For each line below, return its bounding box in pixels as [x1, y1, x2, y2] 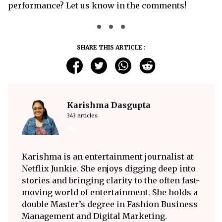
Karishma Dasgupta [67, 100, 151, 110]
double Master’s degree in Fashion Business [22, 199, 198, 209]
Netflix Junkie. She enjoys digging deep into [22, 163, 196, 173]
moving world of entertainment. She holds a [22, 187, 198, 197]
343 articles [67, 111, 98, 119]
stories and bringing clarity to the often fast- [22, 175, 200, 185]
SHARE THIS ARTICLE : [76, 43, 146, 51]
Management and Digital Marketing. [22, 211, 167, 221]
